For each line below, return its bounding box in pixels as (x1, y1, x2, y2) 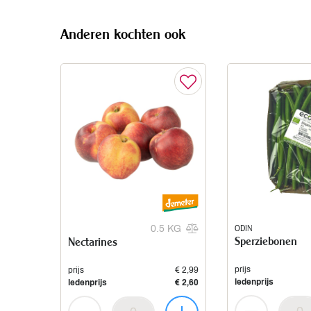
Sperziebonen (235, 234, 297, 248)
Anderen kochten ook (60, 25, 185, 42)
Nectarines (68, 235, 117, 249)
